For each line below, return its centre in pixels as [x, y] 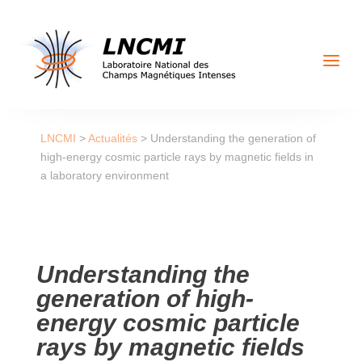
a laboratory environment [104, 175]
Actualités [112, 138]
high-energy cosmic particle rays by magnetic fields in [177, 157]
